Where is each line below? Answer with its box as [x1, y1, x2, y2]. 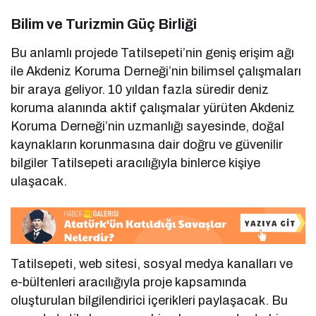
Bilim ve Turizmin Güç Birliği [11, 16, 197, 32]
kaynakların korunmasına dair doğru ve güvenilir [11, 138, 284, 152]
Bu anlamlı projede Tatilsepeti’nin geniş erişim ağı [11, 46, 295, 61]
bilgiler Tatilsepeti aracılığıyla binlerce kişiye [11, 156, 261, 171]
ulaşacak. [11, 174, 67, 189]
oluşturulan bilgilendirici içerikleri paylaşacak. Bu [11, 293, 288, 308]
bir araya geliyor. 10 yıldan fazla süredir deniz [11, 83, 269, 97]
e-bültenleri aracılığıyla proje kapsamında [11, 274, 248, 289]
